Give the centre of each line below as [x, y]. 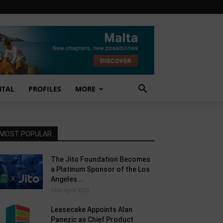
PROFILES [45, 89]
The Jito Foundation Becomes [101, 159]
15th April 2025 [70, 190]
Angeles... [67, 179]
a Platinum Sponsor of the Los [100, 169]
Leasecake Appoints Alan [92, 210]
